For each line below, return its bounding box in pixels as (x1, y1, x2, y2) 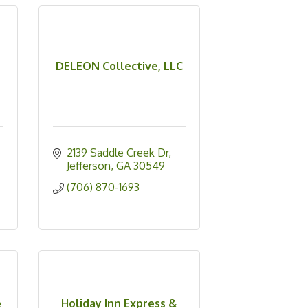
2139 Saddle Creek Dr (66, 146, 168, 160)
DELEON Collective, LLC (55, 59, 183, 74)
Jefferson (66, 159, 111, 173)
